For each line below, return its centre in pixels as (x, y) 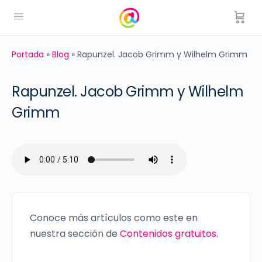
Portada (28, 54)
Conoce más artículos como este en (114, 218)
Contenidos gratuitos (168, 234)
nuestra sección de (75, 234)
